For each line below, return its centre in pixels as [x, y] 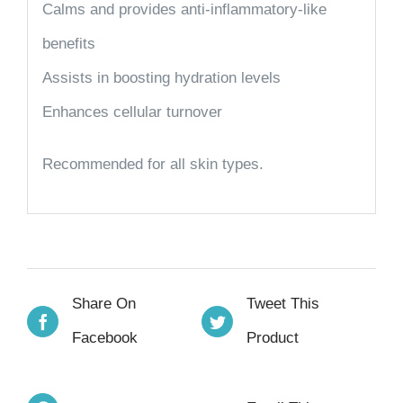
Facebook [105, 338]
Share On [104, 304]
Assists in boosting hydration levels [161, 77]
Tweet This [283, 304]
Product [273, 338]
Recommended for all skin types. [152, 164]
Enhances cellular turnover [132, 112]
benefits [68, 43]
